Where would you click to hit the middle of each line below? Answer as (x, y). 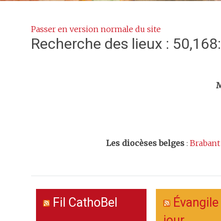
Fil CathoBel (85, 203)
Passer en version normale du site (96, 29)
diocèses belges (153, 143)
